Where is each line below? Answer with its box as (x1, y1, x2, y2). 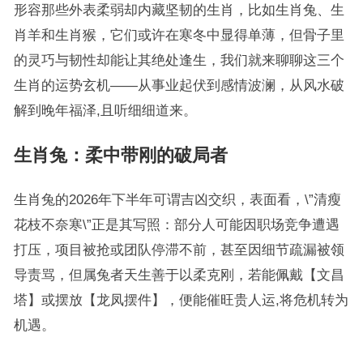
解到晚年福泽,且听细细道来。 (13, 103, 197, 117)
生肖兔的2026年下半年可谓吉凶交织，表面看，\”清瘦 (13, 192, 341, 207)
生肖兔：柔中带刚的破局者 (13, 145, 228, 165)
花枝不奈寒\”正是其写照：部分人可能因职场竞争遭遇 (13, 217, 340, 232)
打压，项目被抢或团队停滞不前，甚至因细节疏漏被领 (13, 242, 344, 257)
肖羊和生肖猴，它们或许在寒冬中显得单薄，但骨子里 (13, 28, 344, 42)
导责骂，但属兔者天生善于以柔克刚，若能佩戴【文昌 (13, 267, 344, 282)
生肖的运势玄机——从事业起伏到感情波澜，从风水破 (13, 78, 344, 92)
